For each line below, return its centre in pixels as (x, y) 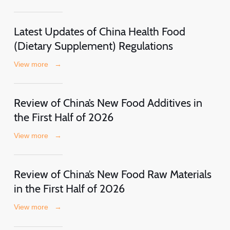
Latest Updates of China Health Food (99, 31)
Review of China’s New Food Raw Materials (112, 174)
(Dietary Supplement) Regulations (93, 45)
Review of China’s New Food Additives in (108, 103)
